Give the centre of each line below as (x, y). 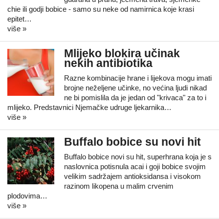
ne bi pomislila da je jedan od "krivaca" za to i (135, 98)
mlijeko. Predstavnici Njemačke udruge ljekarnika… (89, 107)
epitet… (20, 19)
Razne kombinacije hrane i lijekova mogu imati (138, 78)
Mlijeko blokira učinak (122, 54)
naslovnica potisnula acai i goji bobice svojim (135, 166)
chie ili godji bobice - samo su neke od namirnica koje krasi (101, 9)
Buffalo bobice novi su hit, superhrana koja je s (138, 157)
